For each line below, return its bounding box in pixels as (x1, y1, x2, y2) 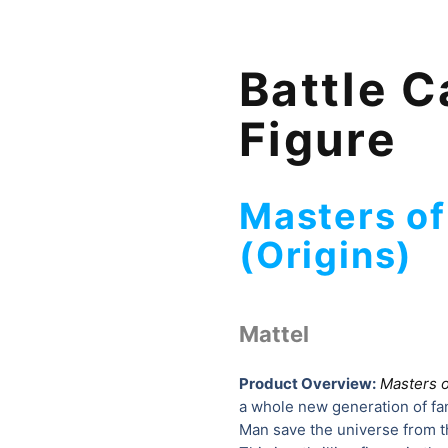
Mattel (239, 320, 309, 347)
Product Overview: (239, 373, 376, 393)
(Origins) (239, 232, 414, 277)
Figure (239, 110, 397, 167)
